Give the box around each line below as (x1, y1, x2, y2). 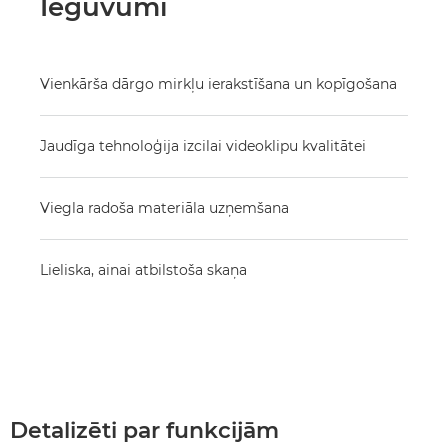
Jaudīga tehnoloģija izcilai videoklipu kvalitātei (40, 137, 366, 155)
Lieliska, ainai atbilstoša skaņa (40, 261, 247, 279)
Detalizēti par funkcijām (10, 417, 279, 444)
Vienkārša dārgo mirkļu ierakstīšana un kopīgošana (40, 75, 397, 93)
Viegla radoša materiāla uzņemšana (40, 199, 289, 217)
